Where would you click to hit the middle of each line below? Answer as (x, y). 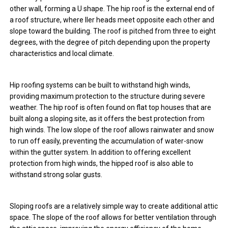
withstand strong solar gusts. (56, 175)
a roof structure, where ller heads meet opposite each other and (112, 20)
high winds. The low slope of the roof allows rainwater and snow (112, 130)
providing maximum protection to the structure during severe (108, 96)
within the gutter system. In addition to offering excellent (101, 152)
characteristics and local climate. (62, 54)
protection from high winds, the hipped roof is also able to (102, 164)
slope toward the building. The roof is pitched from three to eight (113, 31)
